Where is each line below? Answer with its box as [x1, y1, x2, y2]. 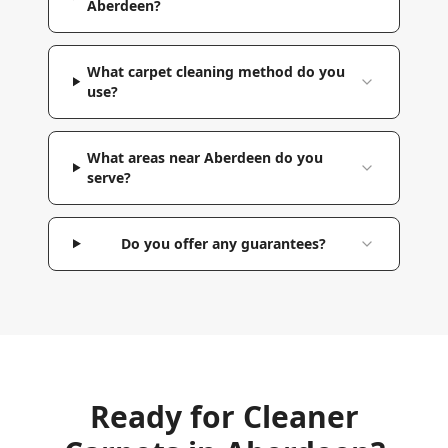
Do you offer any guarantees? [120, 233, 326, 253]
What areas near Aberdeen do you [87, 147, 324, 167]
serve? [87, 167, 132, 187]
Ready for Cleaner [89, 395, 359, 437]
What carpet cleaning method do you [87, 61, 346, 81]
